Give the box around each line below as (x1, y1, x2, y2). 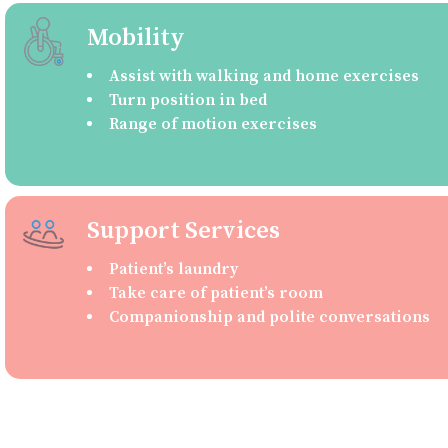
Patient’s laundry (108, 259, 238, 280)
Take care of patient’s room (108, 283, 323, 304)
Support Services (86, 216, 280, 247)
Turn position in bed (108, 90, 267, 111)
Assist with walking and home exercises (108, 66, 419, 87)
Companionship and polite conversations (108, 307, 430, 328)
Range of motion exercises (108, 114, 317, 135)
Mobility (86, 23, 185, 54)
